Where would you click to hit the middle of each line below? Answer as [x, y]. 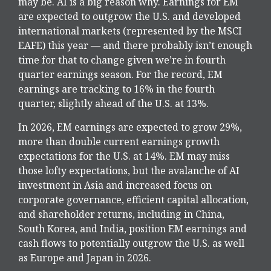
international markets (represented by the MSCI [130, 31]
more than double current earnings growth [119, 142]
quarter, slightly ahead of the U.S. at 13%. [113, 104]
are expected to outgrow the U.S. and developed [129, 17]
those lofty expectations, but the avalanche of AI [129, 171]
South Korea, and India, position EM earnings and [132, 229]
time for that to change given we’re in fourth [122, 60]
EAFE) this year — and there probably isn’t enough [135, 46]
